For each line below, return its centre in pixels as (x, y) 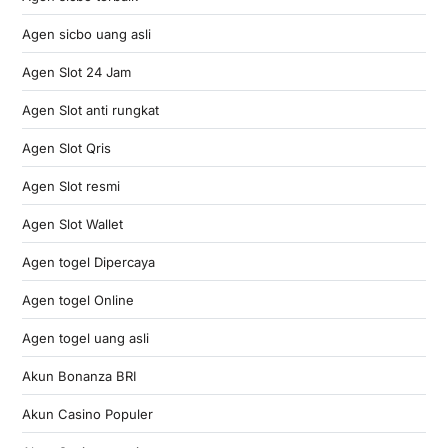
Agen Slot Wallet (72, 223)
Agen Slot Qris (66, 147)
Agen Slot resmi (70, 185)
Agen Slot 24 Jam (76, 71)
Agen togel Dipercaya (88, 261)
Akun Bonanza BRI (78, 375)
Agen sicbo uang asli (86, 33)
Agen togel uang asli (85, 337)
